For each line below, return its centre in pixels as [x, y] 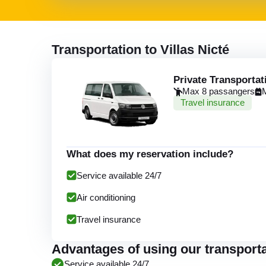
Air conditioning [106, 197]
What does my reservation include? [150, 153]
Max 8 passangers [218, 91]
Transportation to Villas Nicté [140, 50]
